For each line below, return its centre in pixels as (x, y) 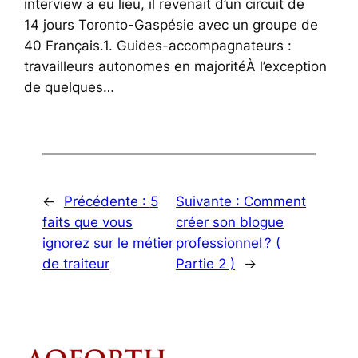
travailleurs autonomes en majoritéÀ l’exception (176, 66)
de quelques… (70, 87)
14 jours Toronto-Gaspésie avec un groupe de (171, 24)
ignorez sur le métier (107, 243)
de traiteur (76, 263)
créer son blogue (230, 222)
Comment (275, 201)
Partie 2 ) (206, 263)
